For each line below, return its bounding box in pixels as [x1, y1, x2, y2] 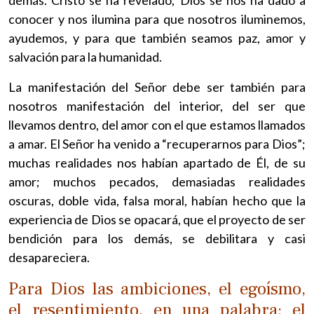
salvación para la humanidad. [8, 48, 162, 64]
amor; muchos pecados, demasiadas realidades [8, 173, 306, 189]
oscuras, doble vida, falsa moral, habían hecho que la [8, 192, 306, 208]
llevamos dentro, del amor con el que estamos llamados [8, 116, 306, 132]
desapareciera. [8, 249, 90, 265]
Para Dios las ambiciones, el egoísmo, [8, 277, 306, 300]
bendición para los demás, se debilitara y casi [8, 230, 306, 246]
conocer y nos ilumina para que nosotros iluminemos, [8, 11, 306, 27]
